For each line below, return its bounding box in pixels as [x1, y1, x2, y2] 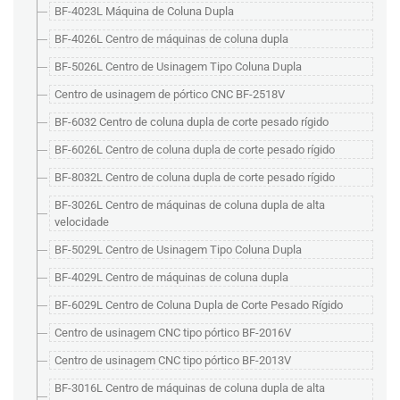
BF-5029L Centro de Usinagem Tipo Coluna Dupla [54, 243, 302, 256]
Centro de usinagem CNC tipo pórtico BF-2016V [54, 326, 291, 339]
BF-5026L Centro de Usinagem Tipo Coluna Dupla [54, 60, 302, 73]
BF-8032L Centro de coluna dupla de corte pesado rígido [54, 171, 335, 184]
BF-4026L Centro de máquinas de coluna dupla [54, 32, 288, 46]
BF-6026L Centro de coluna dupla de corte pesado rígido [54, 143, 335, 156]
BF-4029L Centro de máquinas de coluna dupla [54, 271, 288, 284]
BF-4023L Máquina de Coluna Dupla [54, 4, 234, 18]
